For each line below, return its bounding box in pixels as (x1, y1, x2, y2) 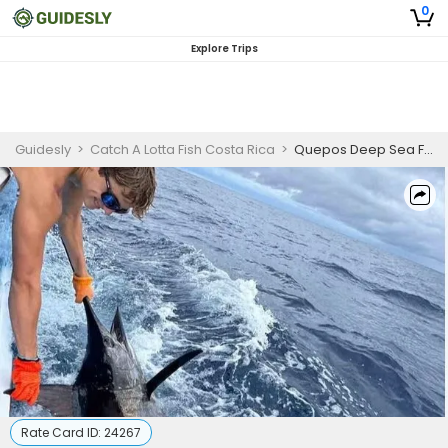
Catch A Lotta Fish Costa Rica (90, 140, 275, 159)
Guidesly (15, 140, 71, 159)
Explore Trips (190, 41, 258, 56)
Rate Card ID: (21, 424, 104, 441)
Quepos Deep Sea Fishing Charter (294, 140, 424, 159)
